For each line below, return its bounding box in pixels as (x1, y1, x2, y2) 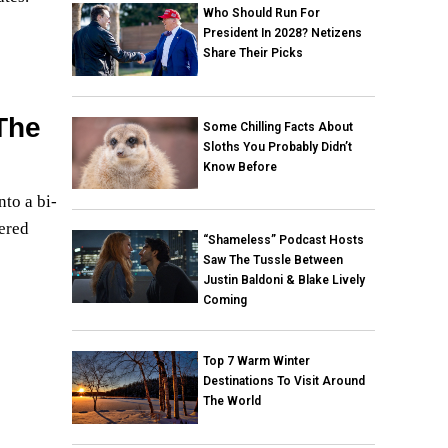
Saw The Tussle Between (202, 253, 343, 268)
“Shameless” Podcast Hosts (202, 233, 364, 248)
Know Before (202, 159, 277, 174)
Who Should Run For (202, 5, 320, 20)
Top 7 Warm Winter (202, 354, 310, 369)
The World (202, 394, 261, 409)
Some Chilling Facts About (202, 119, 353, 134)
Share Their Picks (202, 45, 303, 60)
